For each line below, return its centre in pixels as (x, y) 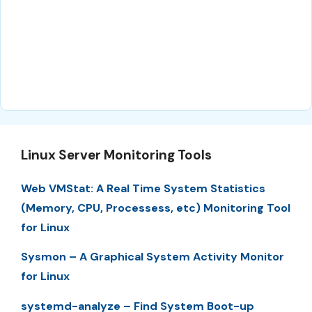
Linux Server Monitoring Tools (116, 155)
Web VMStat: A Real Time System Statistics (143, 189)
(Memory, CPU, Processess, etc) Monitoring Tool (156, 208)
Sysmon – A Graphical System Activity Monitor (153, 257)
